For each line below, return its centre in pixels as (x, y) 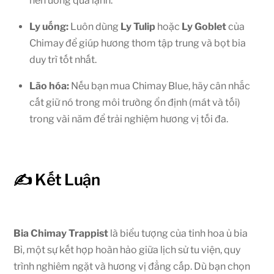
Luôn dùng (94, 26)
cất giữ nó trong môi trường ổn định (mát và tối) (135, 102)
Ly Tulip (138, 26)
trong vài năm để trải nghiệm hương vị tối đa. (129, 119)
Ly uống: (49, 26)
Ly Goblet (204, 26)
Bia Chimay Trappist (61, 233)
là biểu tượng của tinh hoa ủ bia (178, 233)
